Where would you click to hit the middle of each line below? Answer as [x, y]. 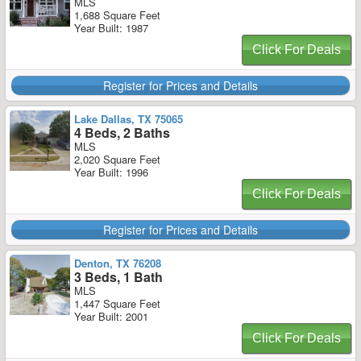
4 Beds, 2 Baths [122, 133]
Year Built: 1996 [111, 172]
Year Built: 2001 [111, 316]
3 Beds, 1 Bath [118, 277]
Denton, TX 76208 [118, 263]
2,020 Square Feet [117, 159]
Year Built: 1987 [111, 28]
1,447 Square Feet [117, 303]
